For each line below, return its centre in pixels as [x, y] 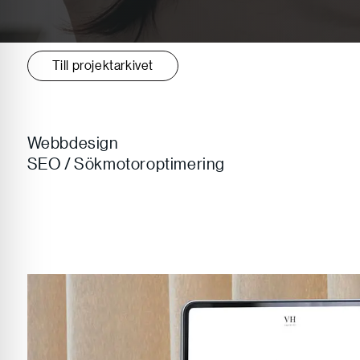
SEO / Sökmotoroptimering [126, 163]
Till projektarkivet [102, 65]
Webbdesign [73, 142]
